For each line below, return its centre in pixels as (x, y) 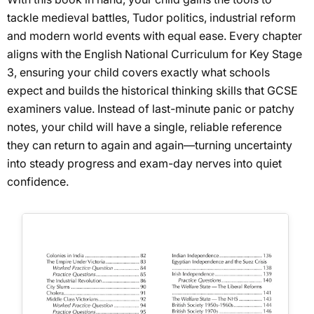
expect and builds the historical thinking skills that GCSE (152, 90)
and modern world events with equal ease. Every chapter (155, 35)
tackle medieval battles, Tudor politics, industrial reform (151, 17)
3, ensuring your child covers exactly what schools (138, 72)
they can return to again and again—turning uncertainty (150, 145)
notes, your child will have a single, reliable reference (144, 127)
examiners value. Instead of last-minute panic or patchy (151, 108)
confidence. (38, 181)
